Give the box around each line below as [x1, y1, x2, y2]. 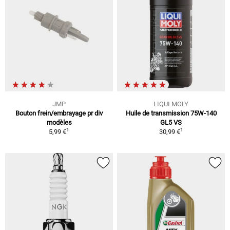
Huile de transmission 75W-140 [125, 109, 217, 117]
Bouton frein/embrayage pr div [15, 109, 103, 117]
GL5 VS [160, 118, 182, 126]
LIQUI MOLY [154, 100, 188, 108]
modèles [46, 118, 72, 126]
